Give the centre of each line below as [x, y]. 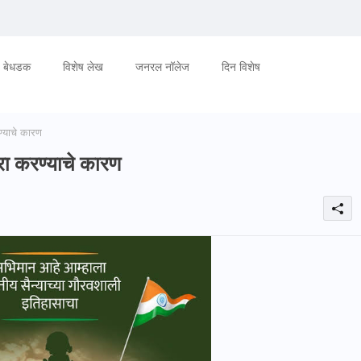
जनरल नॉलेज [162, 66]
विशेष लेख [83, 66]
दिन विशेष [241, 66]
